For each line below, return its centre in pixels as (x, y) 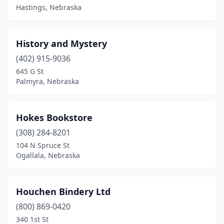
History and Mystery (61, 43)
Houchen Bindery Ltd (63, 191)
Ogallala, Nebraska (48, 155)
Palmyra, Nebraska (47, 81)
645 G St (30, 71)
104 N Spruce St (43, 145)
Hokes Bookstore (54, 117)
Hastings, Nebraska (49, 7)
